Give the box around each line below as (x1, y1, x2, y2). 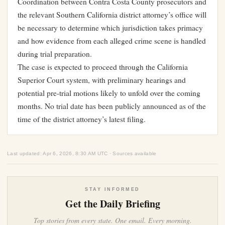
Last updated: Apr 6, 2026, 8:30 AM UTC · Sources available (7, 151, 157, 157)
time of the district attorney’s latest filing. (18, 114, 146, 125)
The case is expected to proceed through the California (18, 62, 188, 72)
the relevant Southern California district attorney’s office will (18, 10, 206, 20)
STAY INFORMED (85, 187, 140, 192)
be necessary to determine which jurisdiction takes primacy (18, 23, 203, 33)
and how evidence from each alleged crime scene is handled (18, 36, 206, 46)
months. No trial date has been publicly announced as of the (18, 101, 206, 111)
